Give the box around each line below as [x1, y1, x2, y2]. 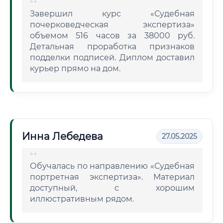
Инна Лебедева [22, 130, 103, 142]
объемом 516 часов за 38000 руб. [30, 31, 195, 40]
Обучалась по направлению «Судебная [30, 161, 195, 171]
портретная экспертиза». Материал [30, 172, 195, 182]
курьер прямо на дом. [30, 64, 120, 73]
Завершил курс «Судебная [30, 9, 195, 18]
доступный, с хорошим [30, 183, 195, 193]
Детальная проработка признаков [30, 42, 195, 51]
